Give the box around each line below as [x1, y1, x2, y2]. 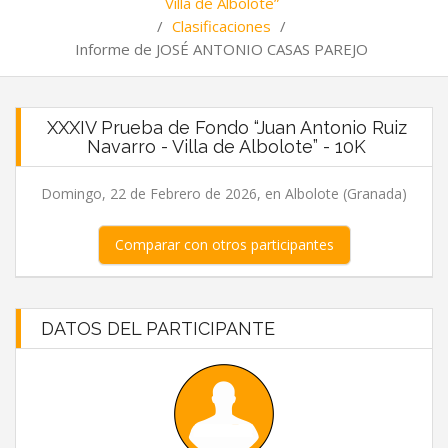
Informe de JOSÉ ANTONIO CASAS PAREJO [75, 39, 368, 59]
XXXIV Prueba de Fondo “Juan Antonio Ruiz [46, 117, 407, 138]
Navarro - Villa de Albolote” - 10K [87, 136, 366, 157]
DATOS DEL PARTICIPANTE [41, 318, 275, 339]
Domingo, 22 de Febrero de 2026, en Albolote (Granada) [41, 184, 407, 203]
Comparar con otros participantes [114, 235, 334, 254]
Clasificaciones [172, 16, 271, 36]
